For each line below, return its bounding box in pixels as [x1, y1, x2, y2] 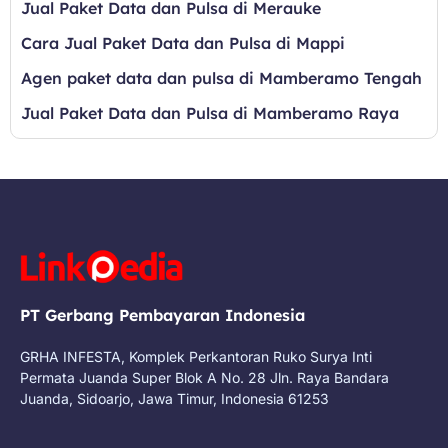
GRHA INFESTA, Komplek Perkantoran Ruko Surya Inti [20, 347, 372, 365]
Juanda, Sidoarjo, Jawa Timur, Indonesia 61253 [20, 389, 329, 407]
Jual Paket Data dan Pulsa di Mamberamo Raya [21, 103, 399, 123]
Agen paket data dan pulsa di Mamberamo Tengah [21, 68, 422, 88]
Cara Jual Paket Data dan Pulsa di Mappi [21, 33, 345, 53]
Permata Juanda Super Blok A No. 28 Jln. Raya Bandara [20, 368, 389, 386]
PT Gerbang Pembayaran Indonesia [20, 304, 305, 325]
